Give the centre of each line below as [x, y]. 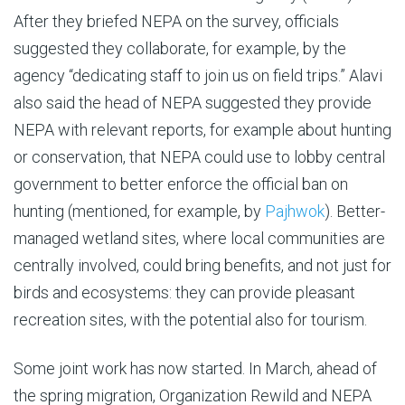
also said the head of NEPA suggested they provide [193, 102]
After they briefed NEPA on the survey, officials [176, 21]
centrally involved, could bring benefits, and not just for [202, 265]
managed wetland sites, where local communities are [199, 238]
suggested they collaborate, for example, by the [180, 48]
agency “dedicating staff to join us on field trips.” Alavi [198, 75]
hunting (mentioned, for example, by [139, 211]
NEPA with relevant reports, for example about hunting [202, 129]
